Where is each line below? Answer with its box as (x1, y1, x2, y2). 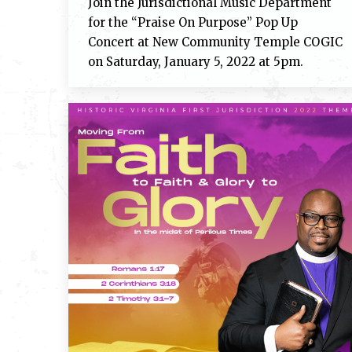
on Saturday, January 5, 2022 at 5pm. (88, 54, 303, 69)
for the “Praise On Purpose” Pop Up (88, 15, 298, 30)
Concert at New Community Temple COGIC (88, 35, 343, 49)
